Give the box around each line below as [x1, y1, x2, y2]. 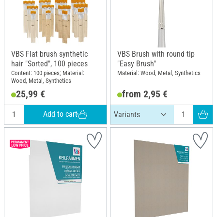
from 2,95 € [122, 88, 168, 100]
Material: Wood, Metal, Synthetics [117, 69, 201, 77]
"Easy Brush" [117, 59, 156, 68]
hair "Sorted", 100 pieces [11, 59, 88, 68]
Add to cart [43, 109, 78, 119]
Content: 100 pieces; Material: [11, 69, 84, 77]
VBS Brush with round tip [117, 49, 195, 59]
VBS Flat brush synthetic [11, 49, 88, 59]
